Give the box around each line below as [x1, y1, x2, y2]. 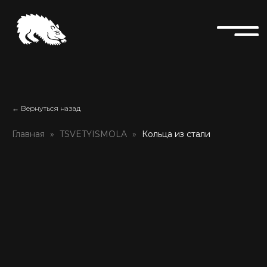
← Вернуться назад [12, 104, 81, 113]
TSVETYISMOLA [60, 129, 127, 139]
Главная [12, 129, 45, 139]
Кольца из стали [142, 129, 210, 139]
